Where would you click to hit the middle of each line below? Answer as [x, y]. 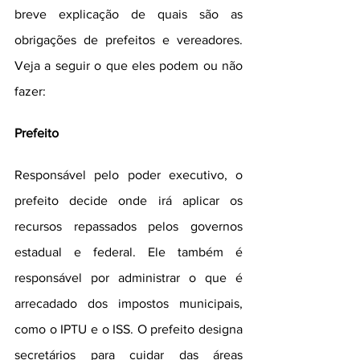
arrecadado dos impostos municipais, [129, 303]
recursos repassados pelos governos [129, 226]
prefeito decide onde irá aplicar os [129, 200]
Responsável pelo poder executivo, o [129, 175]
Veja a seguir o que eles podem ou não [129, 65]
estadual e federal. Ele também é [129, 252]
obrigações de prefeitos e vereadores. [129, 40]
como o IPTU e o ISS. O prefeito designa [129, 329]
